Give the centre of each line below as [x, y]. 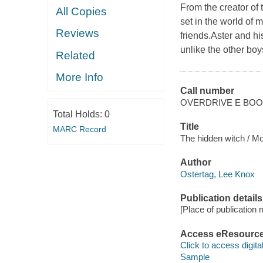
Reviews [78, 33]
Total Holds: [78, 114]
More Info [80, 77]
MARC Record [79, 129]
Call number [207, 91]
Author [195, 163]
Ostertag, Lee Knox [217, 174]
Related [76, 55]
